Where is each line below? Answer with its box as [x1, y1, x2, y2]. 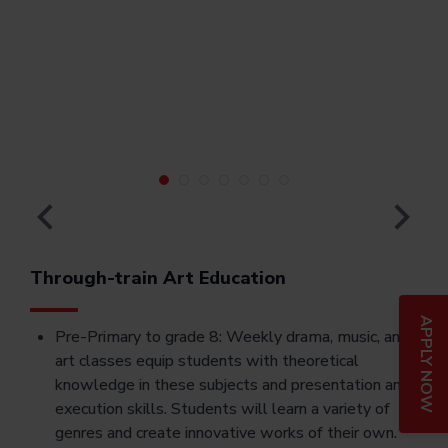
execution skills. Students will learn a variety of [55, 398, 390, 421]
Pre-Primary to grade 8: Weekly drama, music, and [55, 326, 409, 349]
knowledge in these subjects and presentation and [55, 374, 410, 397]
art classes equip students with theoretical [55, 350, 359, 373]
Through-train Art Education [30, 266, 286, 291]
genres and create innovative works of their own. [55, 422, 397, 445]
